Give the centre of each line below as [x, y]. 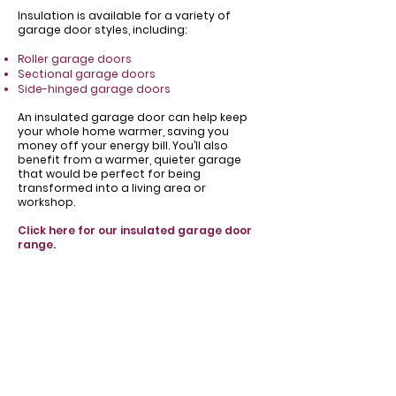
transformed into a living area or [112, 188]
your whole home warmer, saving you [123, 131]
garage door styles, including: [102, 30]
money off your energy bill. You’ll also [123, 145]
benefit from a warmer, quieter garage [129, 160]
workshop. [46, 202]
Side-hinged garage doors [94, 89]
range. [37, 244]
